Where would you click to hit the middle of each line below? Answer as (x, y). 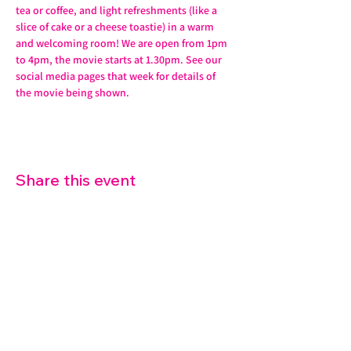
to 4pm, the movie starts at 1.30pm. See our (120, 60)
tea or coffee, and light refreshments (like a (118, 10)
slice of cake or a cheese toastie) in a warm (116, 27)
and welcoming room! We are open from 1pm (123, 43)
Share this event (76, 180)
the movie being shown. (72, 92)
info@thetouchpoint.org (125, 307)
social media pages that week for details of (117, 76)
